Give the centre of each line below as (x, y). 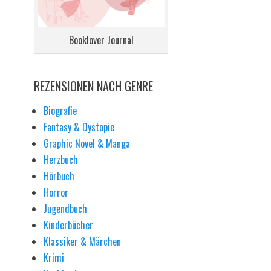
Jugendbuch (65, 209)
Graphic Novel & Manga (87, 144)
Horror (56, 193)
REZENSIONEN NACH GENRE (93, 86)
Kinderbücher (68, 225)
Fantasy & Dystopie (79, 127)
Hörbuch (59, 176)
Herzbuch (61, 160)
